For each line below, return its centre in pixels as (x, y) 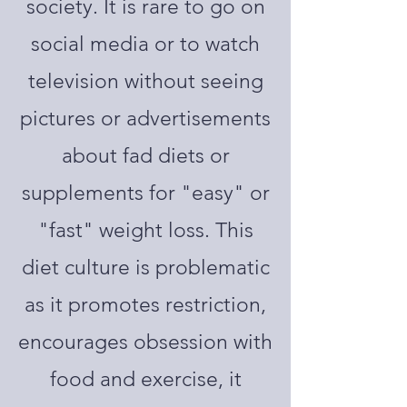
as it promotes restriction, (145, 305)
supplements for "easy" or (145, 193)
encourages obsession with (145, 342)
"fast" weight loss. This (145, 230)
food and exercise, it (145, 379)
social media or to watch (145, 44)
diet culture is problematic (145, 268)
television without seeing (145, 81)
